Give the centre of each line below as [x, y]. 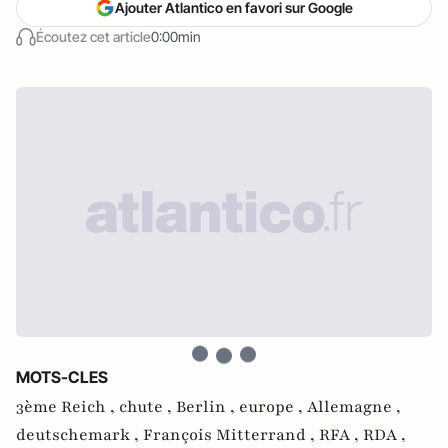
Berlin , [207, 406]
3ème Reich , [67, 406]
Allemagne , [354, 406]
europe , [273, 406]
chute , [147, 406]
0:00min [176, 36]
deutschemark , [79, 434]
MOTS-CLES [62, 376]
